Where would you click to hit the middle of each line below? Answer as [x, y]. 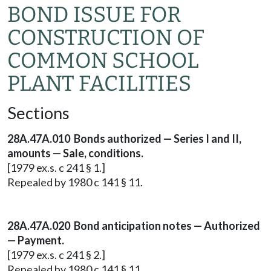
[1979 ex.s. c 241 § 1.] [56, 168]
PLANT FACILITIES [99, 83]
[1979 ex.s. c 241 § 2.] [56, 255]
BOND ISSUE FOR [94, 15]
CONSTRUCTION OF [106, 38]
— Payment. [36, 240]
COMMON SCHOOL [103, 60]
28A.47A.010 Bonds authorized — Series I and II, [124, 139]
